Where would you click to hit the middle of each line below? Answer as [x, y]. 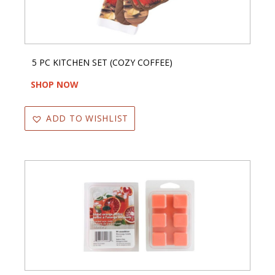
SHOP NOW [55, 84]
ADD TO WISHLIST [87, 118]
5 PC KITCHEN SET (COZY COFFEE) [102, 62]
